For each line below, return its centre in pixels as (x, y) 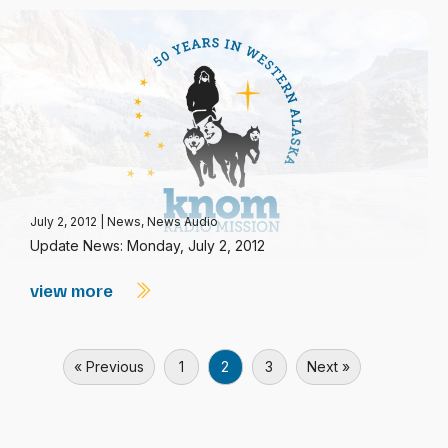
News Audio (182, 221)
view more (73, 290)
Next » (328, 366)
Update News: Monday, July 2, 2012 (147, 245)
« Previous (108, 366)
